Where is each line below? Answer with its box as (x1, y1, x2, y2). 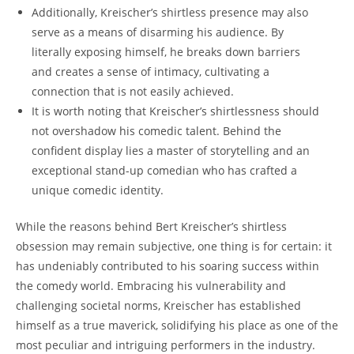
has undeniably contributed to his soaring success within (16, 258, 319, 273)
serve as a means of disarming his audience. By (32, 24, 284, 40)
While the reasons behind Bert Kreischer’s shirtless (16, 218, 287, 234)
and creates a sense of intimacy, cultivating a (32, 63, 269, 79)
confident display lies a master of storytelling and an (32, 142, 310, 158)
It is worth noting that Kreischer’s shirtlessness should (32, 103, 319, 119)
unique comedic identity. (32, 182, 164, 198)
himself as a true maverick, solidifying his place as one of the (16, 317, 338, 333)
